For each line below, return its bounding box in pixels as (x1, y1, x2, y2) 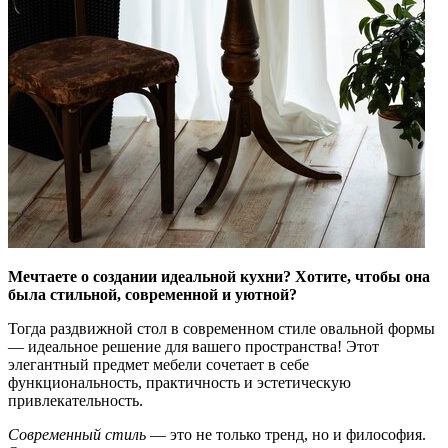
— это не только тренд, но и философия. (146, 425, 426, 443)
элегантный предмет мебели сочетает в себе (8, 355, 309, 373)
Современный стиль (8, 425, 146, 443)
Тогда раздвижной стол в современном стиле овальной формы (8, 319, 435, 337)
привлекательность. (8, 391, 143, 409)
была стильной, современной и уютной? (8, 285, 297, 303)
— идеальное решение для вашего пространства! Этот (8, 337, 379, 355)
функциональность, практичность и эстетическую (8, 373, 351, 391)
